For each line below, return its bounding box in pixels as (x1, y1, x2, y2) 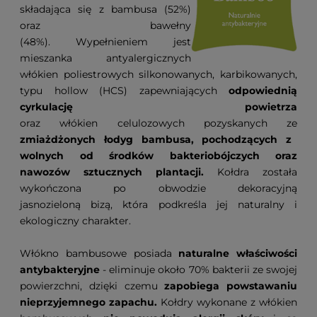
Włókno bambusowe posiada (20, 247, 179, 260)
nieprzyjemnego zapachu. (20, 296, 157, 309)
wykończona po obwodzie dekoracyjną (20, 182, 297, 195)
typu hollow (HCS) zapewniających (20, 84, 229, 98)
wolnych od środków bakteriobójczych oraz (20, 149, 297, 163)
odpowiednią (229, 84, 297, 98)
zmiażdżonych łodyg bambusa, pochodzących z (20, 133, 292, 146)
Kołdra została (217, 166, 297, 179)
